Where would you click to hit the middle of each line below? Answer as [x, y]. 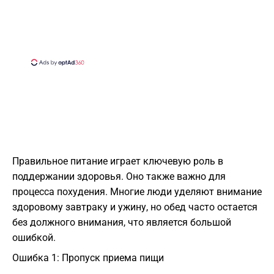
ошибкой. [34, 238]
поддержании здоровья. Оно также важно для [119, 177]
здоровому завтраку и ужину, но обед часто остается [135, 207]
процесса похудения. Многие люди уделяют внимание [137, 192]
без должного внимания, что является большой [122, 223]
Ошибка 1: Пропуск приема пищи [88, 258]
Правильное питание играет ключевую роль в [118, 161]
